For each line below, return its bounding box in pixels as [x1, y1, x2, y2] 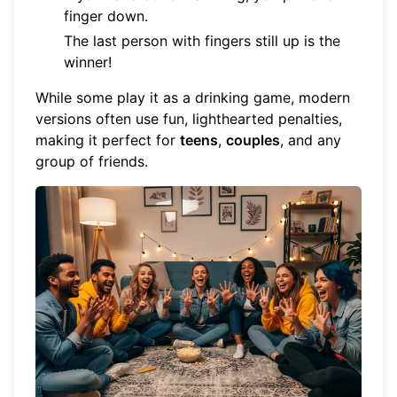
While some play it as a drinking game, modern [35, 88, 350, 106]
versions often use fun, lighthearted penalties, [35, 109, 342, 128]
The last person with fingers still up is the [64, 31, 340, 50]
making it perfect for [35, 130, 180, 149]
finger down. [64, 6, 148, 25]
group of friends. [35, 152, 148, 170]
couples [226, 130, 280, 149]
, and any [280, 130, 341, 149]
